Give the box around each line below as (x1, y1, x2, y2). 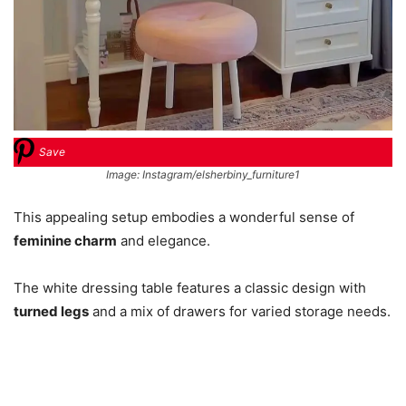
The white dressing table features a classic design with (14, 278, 366, 296)
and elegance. (117, 231, 210, 249)
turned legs (14, 302, 89, 320)
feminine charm (14, 231, 117, 249)
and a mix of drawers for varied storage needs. (89, 302, 391, 320)
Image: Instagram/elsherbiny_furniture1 (106, 167, 300, 181)
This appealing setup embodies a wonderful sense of (14, 208, 354, 226)
